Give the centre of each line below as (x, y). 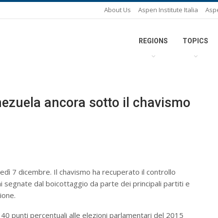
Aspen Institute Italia (168, 10)
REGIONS (153, 41)
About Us (118, 10)
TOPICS (195, 41)
